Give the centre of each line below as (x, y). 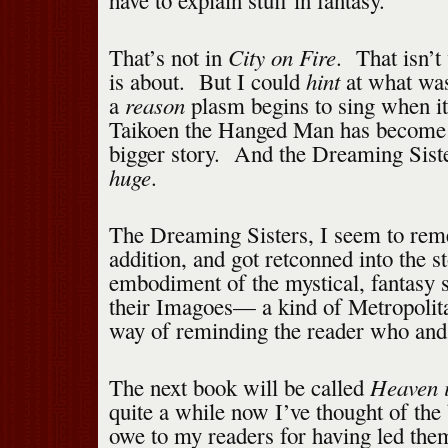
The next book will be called (239, 387)
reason (154, 105)
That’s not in (168, 57)
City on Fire (281, 57)
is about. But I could (207, 81)
